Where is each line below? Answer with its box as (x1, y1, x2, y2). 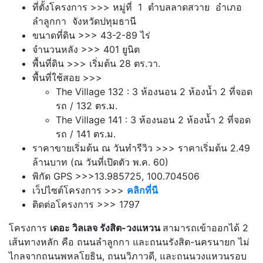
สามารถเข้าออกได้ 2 (163, 221, 248, 234)
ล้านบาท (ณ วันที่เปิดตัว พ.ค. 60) (32, 156, 168, 168)
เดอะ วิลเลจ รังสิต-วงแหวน (50, 221, 163, 234)
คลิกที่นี (127, 184, 158, 196)
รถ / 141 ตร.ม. (56, 127, 116, 140)
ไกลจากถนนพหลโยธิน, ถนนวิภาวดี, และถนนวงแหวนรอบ (9, 249, 247, 262)
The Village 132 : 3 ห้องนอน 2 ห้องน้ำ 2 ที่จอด (56, 85, 252, 97)
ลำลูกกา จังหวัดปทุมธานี (32, 15, 136, 27)
